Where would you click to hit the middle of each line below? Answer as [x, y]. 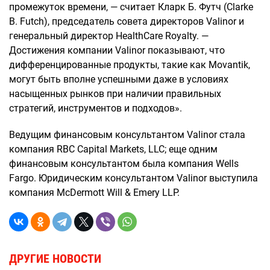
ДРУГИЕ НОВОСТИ [55, 259]
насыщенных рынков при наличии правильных [115, 94]
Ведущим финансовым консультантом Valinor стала [127, 135]
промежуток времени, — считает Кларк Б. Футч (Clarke [131, 7]
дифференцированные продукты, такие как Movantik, [130, 65]
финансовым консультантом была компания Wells [124, 164]
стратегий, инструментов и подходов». [96, 108]
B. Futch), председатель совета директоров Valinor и [127, 21]
